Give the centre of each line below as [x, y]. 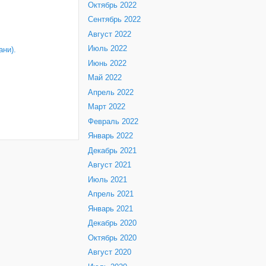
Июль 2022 [107, 49]
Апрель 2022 [111, 92]
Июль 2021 [107, 180]
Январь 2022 [110, 136]
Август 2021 [110, 165]
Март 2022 [107, 107]
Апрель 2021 [111, 194]
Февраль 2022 [113, 121]
